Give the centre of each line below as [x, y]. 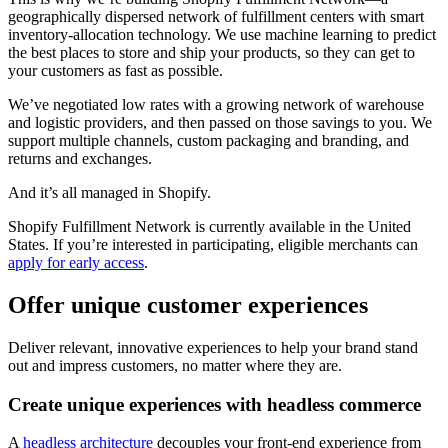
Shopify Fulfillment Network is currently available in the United [209, 227]
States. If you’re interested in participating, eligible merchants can [213, 245]
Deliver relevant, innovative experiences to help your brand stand [213, 347]
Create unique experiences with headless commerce [214, 404]
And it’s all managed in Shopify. [109, 193]
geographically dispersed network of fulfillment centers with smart [216, 17]
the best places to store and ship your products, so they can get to [211, 53]
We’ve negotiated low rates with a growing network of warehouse [216, 105]
